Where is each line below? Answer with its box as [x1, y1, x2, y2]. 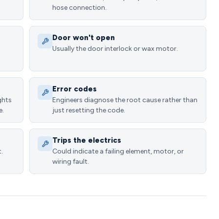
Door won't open [52, 33, 115, 42]
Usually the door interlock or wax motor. [52, 44, 178, 53]
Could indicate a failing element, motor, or [52, 147, 184, 155]
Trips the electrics [52, 136, 121, 145]
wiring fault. [52, 157, 89, 166]
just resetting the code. [52, 106, 125, 114]
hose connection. [52, 3, 107, 12]
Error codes [52, 85, 97, 93]
